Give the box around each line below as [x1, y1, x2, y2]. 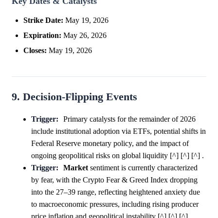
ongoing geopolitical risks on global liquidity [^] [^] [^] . [31, 151, 204, 160]
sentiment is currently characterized [88, 163, 198, 172]
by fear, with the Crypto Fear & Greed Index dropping [31, 176, 198, 184]
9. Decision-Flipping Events [12, 91, 137, 103]
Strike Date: [23, 16, 63, 25]
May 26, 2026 [61, 31, 107, 40]
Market [63, 163, 88, 172]
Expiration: [23, 31, 61, 40]
